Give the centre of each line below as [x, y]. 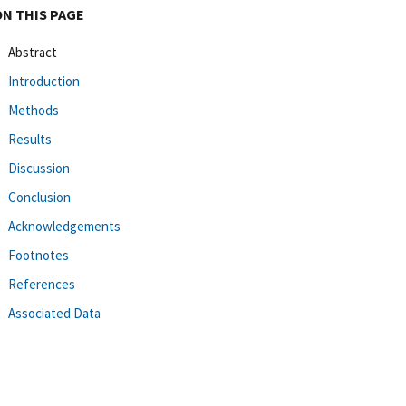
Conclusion [39, 197]
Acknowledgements [64, 226]
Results [30, 139]
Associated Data [54, 313]
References [42, 284]
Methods [34, 110]
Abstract [33, 52]
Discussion [39, 168]
